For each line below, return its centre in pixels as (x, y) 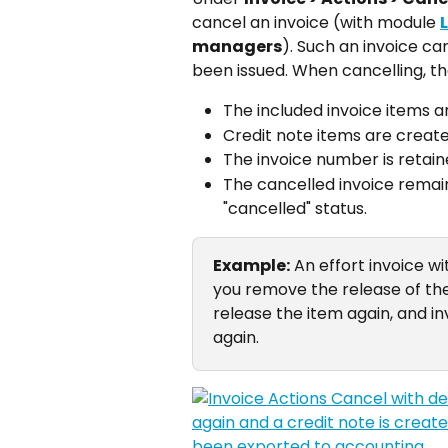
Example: (251, 265)
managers (237, 47)
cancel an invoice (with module (316, 23)
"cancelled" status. (295, 208)
